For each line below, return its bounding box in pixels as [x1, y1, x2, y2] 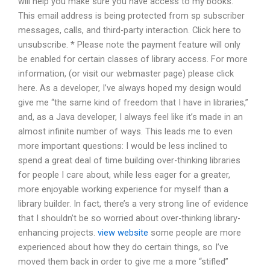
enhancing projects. [18, 227, 98, 238]
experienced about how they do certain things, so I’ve [18, 241, 228, 253]
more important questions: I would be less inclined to [18, 140, 228, 151]
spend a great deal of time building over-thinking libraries [18, 154, 240, 166]
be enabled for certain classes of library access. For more [18, 53, 248, 64]
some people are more [148, 227, 241, 238]
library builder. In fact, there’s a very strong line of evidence [18, 198, 248, 209]
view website [98, 227, 148, 238]
